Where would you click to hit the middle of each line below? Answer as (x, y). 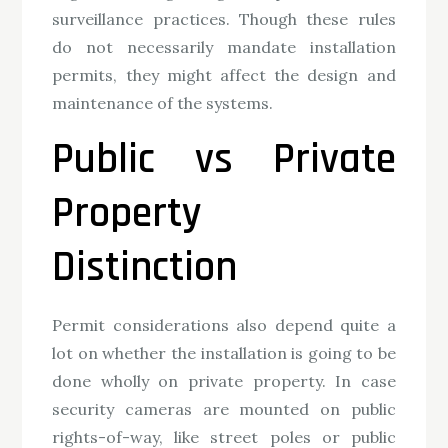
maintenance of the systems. (163, 103)
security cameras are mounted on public (224, 409)
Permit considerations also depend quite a (224, 325)
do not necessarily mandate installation (224, 47)
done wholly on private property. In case (224, 381)
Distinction (145, 268)
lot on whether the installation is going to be (224, 353)
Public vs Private (224, 160)
